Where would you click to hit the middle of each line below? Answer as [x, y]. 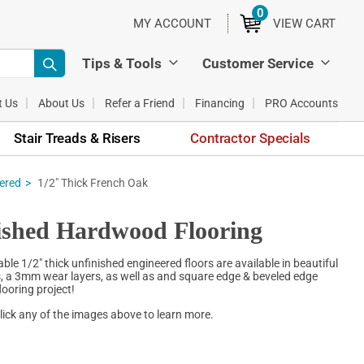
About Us [61, 103]
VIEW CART [304, 24]
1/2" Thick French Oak [93, 182]
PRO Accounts [301, 103]
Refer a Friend [140, 103]
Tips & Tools [122, 63]
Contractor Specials [250, 138]
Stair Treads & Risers [77, 138]
